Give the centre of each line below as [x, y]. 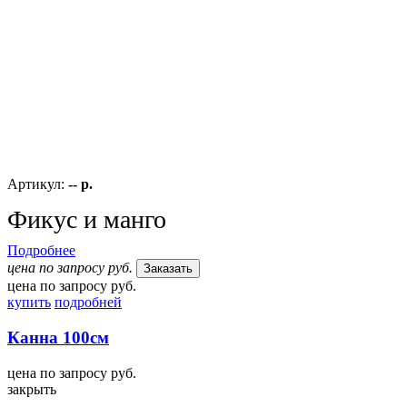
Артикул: [38, 184]
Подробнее [41, 251]
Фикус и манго [87, 220]
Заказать [168, 269]
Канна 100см [58, 338]
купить [29, 303]
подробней [88, 303]
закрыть [32, 389]
